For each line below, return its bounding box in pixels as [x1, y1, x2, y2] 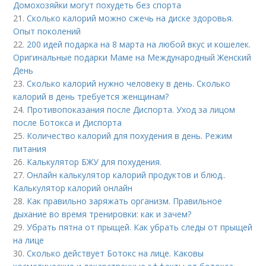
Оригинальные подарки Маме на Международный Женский [13, 51, 252, 63]
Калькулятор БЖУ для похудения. [27, 156, 162, 167]
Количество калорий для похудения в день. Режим [27, 129, 233, 141]
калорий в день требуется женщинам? [13, 90, 169, 102]
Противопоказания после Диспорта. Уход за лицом [27, 103, 236, 115]
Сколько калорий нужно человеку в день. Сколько [27, 77, 231, 89]
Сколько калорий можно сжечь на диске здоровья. [27, 12, 234, 24]
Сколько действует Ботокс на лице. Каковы [27, 247, 204, 259]
